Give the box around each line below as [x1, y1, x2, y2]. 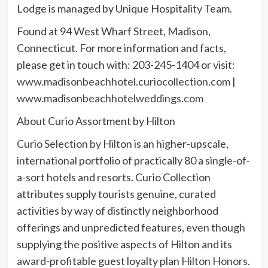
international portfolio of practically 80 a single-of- [16, 153, 250, 167]
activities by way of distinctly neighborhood [16, 203, 218, 217]
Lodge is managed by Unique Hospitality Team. [16, 1, 232, 15]
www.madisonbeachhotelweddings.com [16, 91, 203, 105]
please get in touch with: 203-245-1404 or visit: [16, 57, 235, 71]
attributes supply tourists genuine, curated [16, 187, 216, 200]
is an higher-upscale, [132, 136, 229, 150]
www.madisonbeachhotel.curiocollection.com [16, 74, 230, 88]
